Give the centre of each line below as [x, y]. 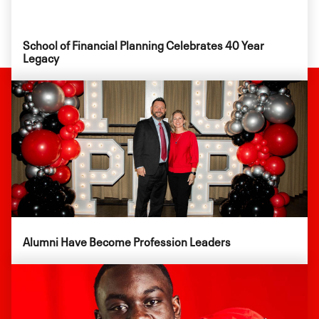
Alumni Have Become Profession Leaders [127, 240]
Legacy [41, 57]
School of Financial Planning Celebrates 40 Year [143, 44]
